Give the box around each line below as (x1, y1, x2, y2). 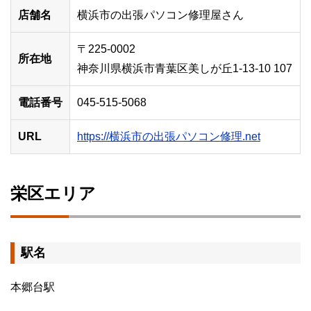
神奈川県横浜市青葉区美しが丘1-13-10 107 (77, 62, 292, 75)
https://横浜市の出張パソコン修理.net (77, 131, 260, 143)
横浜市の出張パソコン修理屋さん (77, 9, 244, 22)
